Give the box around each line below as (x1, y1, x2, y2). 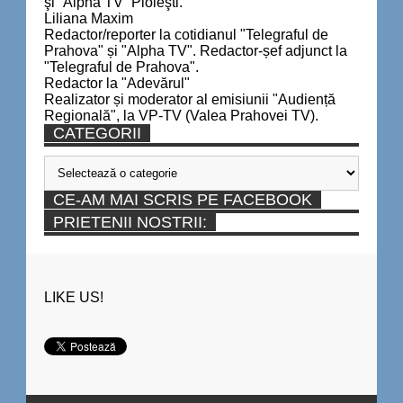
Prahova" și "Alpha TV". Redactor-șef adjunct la (44, 42, 347, 58)
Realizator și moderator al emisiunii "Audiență (44, 91, 336, 107)
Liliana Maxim (44, 10, 133, 26)
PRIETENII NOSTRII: (53, 212, 207, 231)
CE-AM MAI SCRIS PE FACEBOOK (53, 190, 312, 209)
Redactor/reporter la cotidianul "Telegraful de (44, 26, 328, 42)
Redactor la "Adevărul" (44, 75, 190, 91)
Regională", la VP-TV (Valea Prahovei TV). (44, 107, 318, 123)
